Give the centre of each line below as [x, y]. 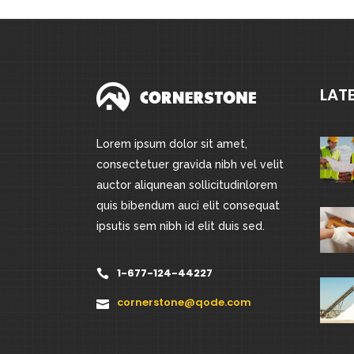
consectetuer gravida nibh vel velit [190, 165]
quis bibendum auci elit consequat [188, 206]
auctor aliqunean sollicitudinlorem [187, 185]
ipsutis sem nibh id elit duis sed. [181, 226]
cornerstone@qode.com [184, 303]
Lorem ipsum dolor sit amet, [172, 144]
